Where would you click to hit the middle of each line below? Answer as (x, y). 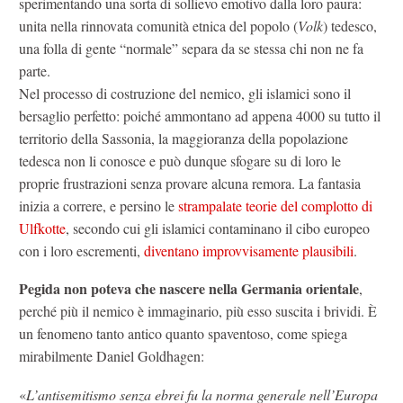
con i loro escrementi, (81, 250)
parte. (35, 70)
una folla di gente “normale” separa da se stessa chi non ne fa (191, 48)
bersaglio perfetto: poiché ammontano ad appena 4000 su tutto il (200, 115)
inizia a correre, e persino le (99, 205)
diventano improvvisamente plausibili (249, 250)
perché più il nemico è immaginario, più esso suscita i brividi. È (198, 311)
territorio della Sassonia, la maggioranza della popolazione (184, 138)
